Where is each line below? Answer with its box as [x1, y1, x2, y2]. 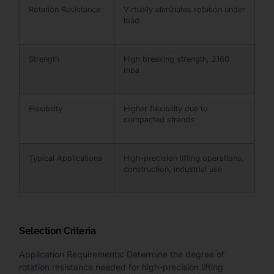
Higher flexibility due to [124, 104, 208, 114]
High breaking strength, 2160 [124, 54, 229, 64]
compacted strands [124, 115, 194, 125]
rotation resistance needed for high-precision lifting [19, 261, 223, 272]
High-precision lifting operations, [124, 154, 244, 163]
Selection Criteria [19, 224, 95, 237]
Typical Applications [29, 154, 102, 163]
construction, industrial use [124, 165, 222, 174]
